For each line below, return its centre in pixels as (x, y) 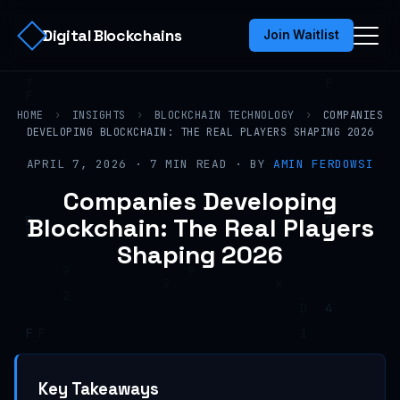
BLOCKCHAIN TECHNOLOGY (224, 115)
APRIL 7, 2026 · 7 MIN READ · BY (150, 164)
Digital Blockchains (112, 35)
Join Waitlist (301, 35)
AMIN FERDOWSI (324, 164)
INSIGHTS (99, 115)
